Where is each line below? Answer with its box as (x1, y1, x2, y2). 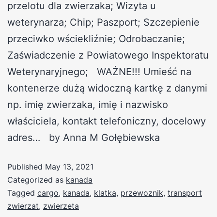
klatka (94, 187, 116, 198)
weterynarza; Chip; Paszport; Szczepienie (7, 16, 200, 28)
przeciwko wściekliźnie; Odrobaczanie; (7, 32, 185, 45)
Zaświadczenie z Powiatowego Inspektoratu (7, 49, 209, 61)
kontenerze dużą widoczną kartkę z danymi (7, 82, 207, 94)
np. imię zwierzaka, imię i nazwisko (7, 98, 168, 110)
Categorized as (7, 174, 66, 185)
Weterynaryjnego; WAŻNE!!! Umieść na (7, 65, 191, 77)
